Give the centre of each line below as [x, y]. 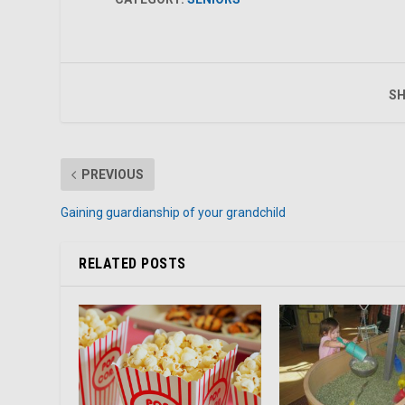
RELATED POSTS [132, 264]
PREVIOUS [113, 175]
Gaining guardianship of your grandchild [174, 213]
